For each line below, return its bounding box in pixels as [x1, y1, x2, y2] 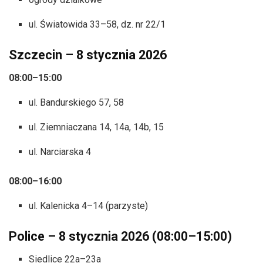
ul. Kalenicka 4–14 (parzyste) [29, 200, 149, 212]
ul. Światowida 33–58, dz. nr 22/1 [29, 19, 166, 31]
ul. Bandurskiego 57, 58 [29, 97, 124, 109]
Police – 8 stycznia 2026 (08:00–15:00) [9, 229, 232, 244]
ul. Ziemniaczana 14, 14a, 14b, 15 [29, 122, 164, 133]
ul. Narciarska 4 [29, 146, 92, 158]
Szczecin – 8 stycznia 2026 [9, 48, 167, 63]
